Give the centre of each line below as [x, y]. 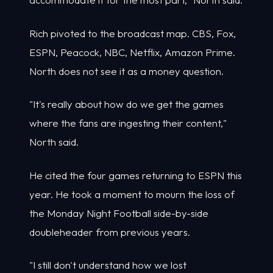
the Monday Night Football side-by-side [119, 213]
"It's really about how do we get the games [126, 104]
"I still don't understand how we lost [108, 265]
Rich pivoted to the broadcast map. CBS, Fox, [133, 33]
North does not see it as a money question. [126, 71]
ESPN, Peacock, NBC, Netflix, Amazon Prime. [132, 52]
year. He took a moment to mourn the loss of [132, 194]
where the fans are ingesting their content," [128, 123]
